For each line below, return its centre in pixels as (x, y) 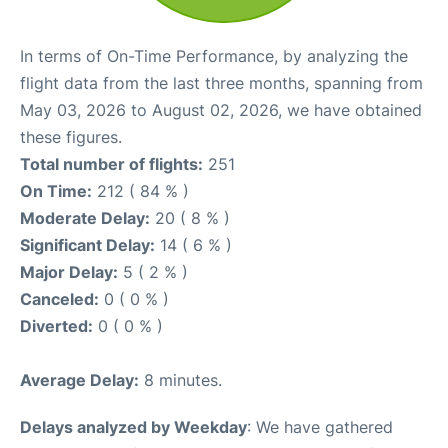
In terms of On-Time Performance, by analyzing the (214, 55)
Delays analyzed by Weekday (133, 426)
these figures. (71, 136)
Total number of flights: (111, 163)
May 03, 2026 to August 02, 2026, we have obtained (221, 109)
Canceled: (59, 298)
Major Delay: (69, 271)
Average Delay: (79, 379)
